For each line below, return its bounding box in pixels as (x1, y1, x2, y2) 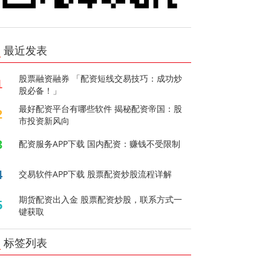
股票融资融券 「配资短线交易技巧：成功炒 (19, 72, 183, 84)
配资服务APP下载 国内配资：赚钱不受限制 (19, 137, 181, 149)
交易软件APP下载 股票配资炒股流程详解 (19, 168, 172, 180)
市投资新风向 (19, 114, 70, 126)
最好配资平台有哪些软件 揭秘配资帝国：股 (19, 102, 183, 114)
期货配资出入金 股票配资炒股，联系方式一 (19, 193, 183, 205)
